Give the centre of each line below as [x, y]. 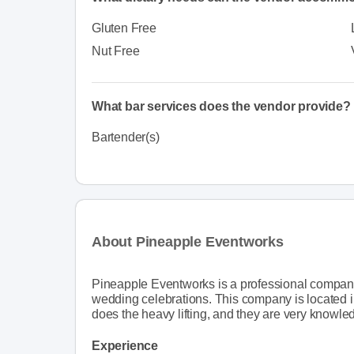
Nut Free [116, 51]
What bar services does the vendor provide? [221, 106]
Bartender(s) [126, 137]
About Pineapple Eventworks [188, 241]
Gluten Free [124, 28]
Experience [125, 345]
